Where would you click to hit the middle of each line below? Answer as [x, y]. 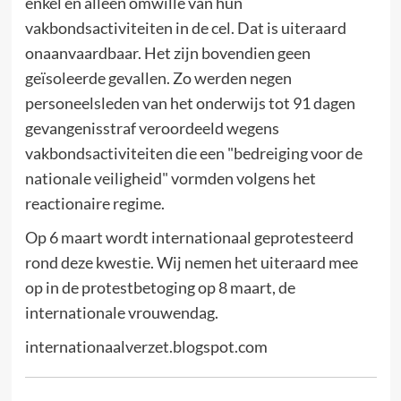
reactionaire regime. [94, 203]
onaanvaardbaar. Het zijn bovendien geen [167, 53]
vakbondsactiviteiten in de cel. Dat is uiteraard [185, 28]
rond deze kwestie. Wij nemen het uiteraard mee [191, 262]
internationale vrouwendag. [121, 312]
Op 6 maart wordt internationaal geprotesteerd [189, 237]
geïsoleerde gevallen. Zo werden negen [158, 78]
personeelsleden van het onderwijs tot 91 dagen [190, 103]
